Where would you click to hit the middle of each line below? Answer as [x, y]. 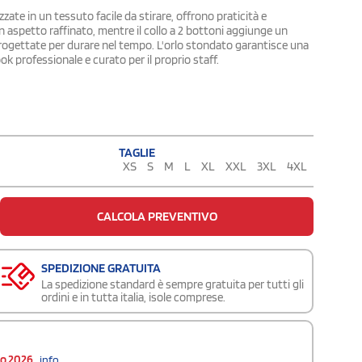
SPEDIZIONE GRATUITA [101, 267]
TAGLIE [137, 152]
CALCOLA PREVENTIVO [157, 216]
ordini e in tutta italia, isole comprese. [133, 297]
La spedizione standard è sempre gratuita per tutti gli [173, 284]
